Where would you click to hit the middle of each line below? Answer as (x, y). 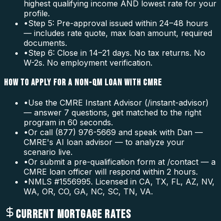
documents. (45, 43)
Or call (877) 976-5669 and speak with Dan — (115, 132)
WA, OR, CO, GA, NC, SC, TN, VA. (88, 191)
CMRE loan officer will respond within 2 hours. (111, 171)
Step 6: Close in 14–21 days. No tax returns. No (117, 53)
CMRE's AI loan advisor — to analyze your (104, 142)
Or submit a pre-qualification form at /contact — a (122, 162)
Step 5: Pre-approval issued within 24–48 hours (118, 23)
